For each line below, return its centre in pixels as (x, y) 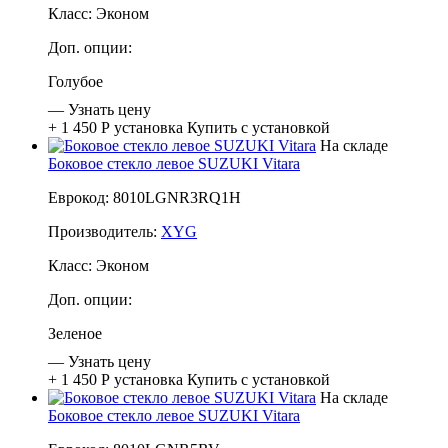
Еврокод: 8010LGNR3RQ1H (144, 197)
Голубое (75, 81)
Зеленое (75, 333)
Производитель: (104, 231)
